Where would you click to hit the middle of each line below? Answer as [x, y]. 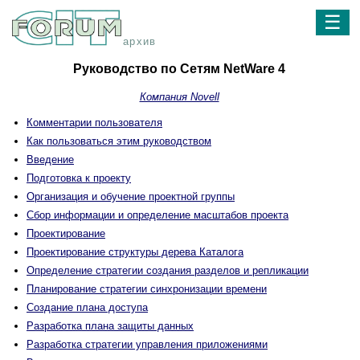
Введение [50, 160]
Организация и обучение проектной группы [131, 197]
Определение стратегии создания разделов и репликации [168, 271]
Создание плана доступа [87, 308]
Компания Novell [179, 97]
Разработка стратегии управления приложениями [147, 345]
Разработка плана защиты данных [110, 326]
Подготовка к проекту [79, 178]
